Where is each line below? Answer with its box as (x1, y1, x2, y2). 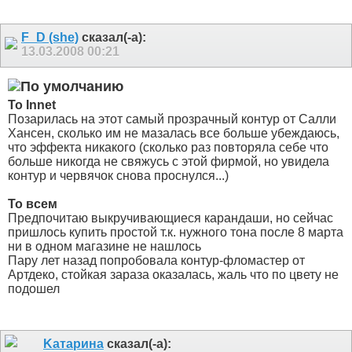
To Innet (8, 97, 56, 112)
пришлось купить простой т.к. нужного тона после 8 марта (8, 225, 343, 239)
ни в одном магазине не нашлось (8, 239, 204, 253)
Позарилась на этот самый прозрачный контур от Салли (8, 112, 336, 126)
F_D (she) (21, 31, 79, 45)
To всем (8, 196, 57, 211)
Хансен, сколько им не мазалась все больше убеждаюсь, (8, 126, 339, 140)
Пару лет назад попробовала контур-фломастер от (8, 253, 305, 267)
